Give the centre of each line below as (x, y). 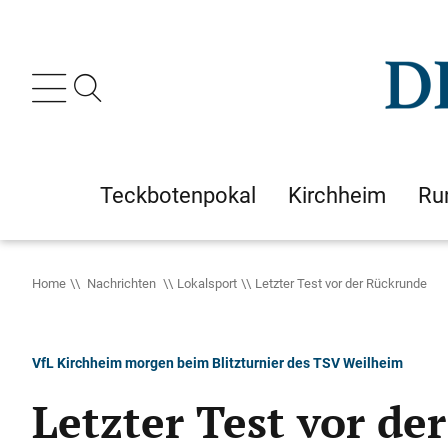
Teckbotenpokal (178, 195)
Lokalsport (207, 283)
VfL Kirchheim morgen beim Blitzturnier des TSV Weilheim (217, 362)
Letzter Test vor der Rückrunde (341, 283)
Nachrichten (121, 283)
